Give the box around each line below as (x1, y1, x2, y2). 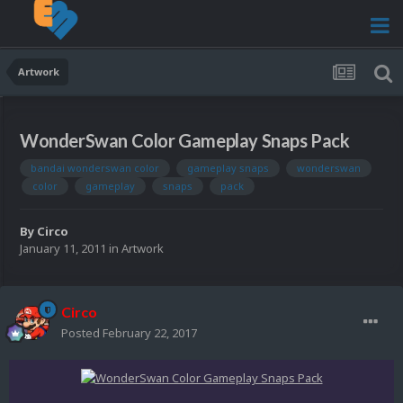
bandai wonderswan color (31, 161, 159, 175)
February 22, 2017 (103, 325, 197, 342)
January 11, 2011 (20, 240, 106, 257)
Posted (61, 325, 103, 342)
